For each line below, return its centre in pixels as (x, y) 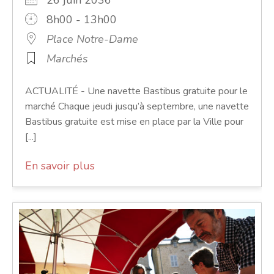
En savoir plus (60, 166)
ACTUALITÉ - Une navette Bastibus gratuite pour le (136, 91)
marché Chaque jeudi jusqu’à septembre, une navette (137, 107)
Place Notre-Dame (92, 39)
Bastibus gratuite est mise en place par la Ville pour (134, 122)
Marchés (67, 59)
